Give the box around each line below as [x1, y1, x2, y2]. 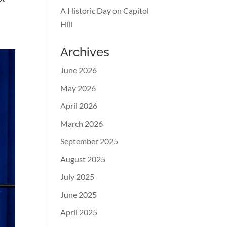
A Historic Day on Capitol [60, 6, 149, 15]
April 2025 [60, 207, 98, 217]
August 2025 [60, 154, 106, 164]
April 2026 [60, 101, 98, 110]
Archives [60, 45, 110, 59]
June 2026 [60, 65, 97, 75]
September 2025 [60, 136, 119, 146]
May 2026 [60, 83, 96, 93]
